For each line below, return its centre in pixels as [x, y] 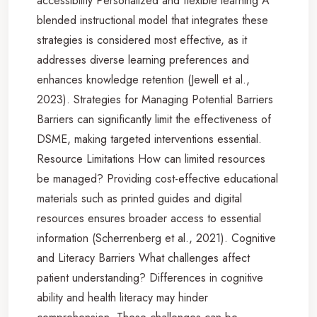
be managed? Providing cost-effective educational [157, 178]
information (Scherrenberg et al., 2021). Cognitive [156, 238]
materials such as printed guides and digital [139, 198]
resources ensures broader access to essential [149, 218]
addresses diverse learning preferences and [143, 59]
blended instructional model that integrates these [152, 20]
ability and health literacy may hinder [122, 297]
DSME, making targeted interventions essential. [149, 139]
